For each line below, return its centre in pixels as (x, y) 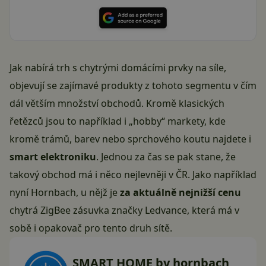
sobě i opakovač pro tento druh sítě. (91, 228)
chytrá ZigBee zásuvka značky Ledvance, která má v (124, 210)
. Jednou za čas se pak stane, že (166, 157)
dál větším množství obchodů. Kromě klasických (117, 104)
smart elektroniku (53, 157)
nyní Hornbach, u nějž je (65, 193)
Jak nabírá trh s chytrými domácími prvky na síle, (118, 68)
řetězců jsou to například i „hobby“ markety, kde (118, 121)
